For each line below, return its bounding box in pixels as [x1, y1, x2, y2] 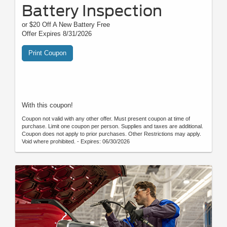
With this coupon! [22, 101, 73, 109]
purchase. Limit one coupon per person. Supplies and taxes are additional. [22, 123, 203, 130]
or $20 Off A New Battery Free [22, 21, 110, 29]
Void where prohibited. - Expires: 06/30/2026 [22, 138, 130, 145]
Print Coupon [28, 49, 66, 57]
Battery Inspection [22, 2, 162, 20]
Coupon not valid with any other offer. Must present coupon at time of [22, 116, 190, 122]
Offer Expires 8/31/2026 [22, 30, 92, 38]
